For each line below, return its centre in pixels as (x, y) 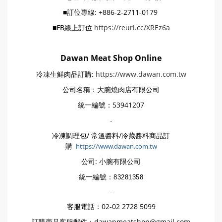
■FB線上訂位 (73, 28)
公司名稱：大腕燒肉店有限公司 (111, 89)
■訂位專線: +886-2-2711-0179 (111, 12)
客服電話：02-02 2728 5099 (111, 206)
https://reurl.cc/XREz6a (132, 28)
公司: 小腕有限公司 (111, 161)
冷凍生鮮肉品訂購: (66, 74)
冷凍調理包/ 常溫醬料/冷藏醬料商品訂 (111, 136)
